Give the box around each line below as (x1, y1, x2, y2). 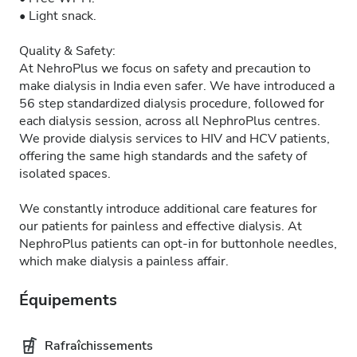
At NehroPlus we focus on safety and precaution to (19, 60, 311, 77)
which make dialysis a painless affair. (19, 253, 229, 270)
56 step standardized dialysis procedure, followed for (19, 95, 324, 112)
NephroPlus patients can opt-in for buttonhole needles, (19, 235, 337, 253)
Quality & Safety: (19, 42, 116, 60)
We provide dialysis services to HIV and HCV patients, (19, 130, 330, 147)
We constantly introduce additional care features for (19, 200, 317, 218)
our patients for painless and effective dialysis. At (19, 218, 302, 235)
